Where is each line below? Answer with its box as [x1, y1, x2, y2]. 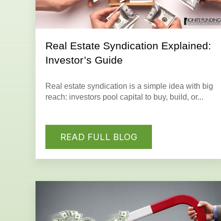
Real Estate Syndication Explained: [45, 40, 211, 52]
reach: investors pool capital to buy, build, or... [45, 93, 203, 102]
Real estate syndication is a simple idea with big [45, 82, 213, 91]
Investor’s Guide [45, 54, 123, 66]
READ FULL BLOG [60, 131, 137, 142]
